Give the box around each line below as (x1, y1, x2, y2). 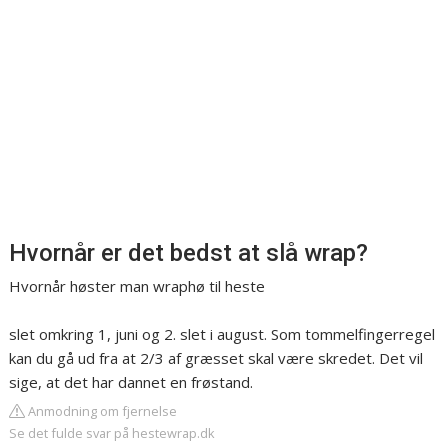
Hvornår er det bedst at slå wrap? (9, 239, 369, 268)
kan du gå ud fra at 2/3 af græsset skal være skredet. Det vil (9, 348, 424, 369)
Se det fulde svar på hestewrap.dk (9, 424, 216, 443)
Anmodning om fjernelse (25, 402, 178, 421)
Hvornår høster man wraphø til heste (9, 276, 266, 297)
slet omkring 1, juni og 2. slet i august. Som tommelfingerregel (9, 324, 436, 345)
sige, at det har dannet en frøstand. (9, 372, 254, 393)
